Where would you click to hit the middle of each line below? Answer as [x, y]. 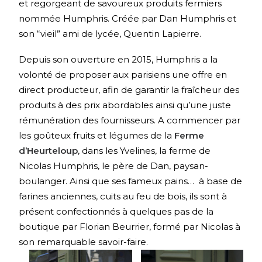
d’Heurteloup [48, 151]
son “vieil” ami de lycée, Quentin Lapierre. [110, 34]
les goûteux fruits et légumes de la [96, 135]
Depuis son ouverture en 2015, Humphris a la [118, 59]
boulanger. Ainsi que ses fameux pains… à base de [130, 181]
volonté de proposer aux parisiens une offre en [123, 75]
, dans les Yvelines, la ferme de [144, 151]
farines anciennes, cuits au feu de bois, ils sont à [123, 196]
